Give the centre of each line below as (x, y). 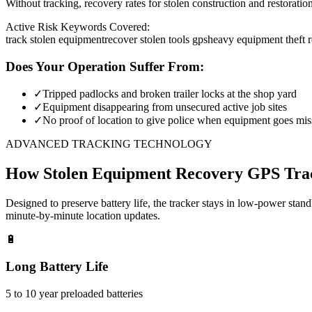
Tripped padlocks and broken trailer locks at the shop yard (170, 94)
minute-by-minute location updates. (83, 216)
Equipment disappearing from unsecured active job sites (165, 107)
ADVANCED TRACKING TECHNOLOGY (109, 144)
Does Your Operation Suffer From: (105, 66)
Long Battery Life (57, 266)
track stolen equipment (55, 39)
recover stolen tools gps (156, 39)
